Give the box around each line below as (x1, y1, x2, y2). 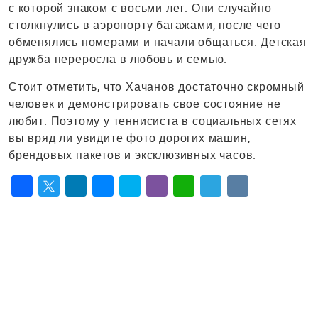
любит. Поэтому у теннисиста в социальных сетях (9, 114, 297, 128)
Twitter (38, 200, 77, 214)
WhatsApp (173, 200, 230, 214)
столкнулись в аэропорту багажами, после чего (9, 18, 282, 32)
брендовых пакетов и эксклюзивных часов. (9, 148, 257, 162)
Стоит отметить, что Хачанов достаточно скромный (9, 79, 305, 94)
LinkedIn (65, 200, 113, 214)
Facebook (11, 200, 65, 214)
